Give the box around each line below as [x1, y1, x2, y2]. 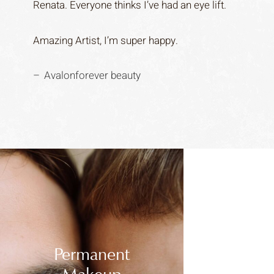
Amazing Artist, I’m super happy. [32, 32, 178, 48]
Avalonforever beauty [43, 67, 141, 83]
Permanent [54, 243, 130, 265]
